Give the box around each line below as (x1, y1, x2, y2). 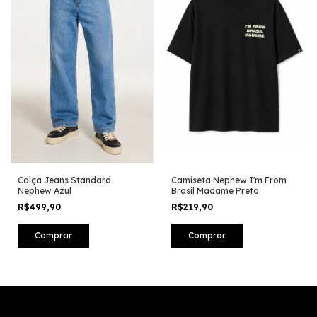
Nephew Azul (18, 185, 71, 196)
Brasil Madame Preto (171, 185, 259, 196)
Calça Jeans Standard (18, 174, 111, 185)
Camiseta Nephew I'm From (171, 174, 287, 185)
